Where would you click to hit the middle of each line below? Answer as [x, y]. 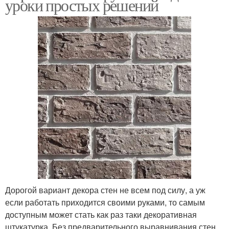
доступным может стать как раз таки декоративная [101, 215]
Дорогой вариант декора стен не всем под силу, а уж [105, 190]
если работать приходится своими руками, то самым [105, 202]
